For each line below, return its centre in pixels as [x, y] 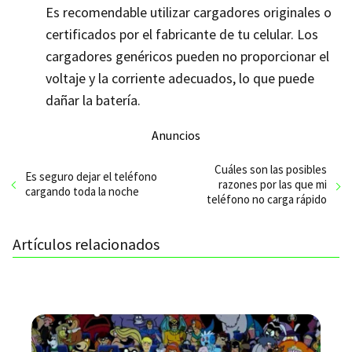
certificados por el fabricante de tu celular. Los [182, 34]
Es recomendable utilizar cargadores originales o [189, 12]
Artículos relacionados [86, 244]
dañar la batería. [93, 100]
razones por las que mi [273, 184]
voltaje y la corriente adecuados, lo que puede [180, 78]
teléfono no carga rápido [267, 199]
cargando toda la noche [82, 192]
